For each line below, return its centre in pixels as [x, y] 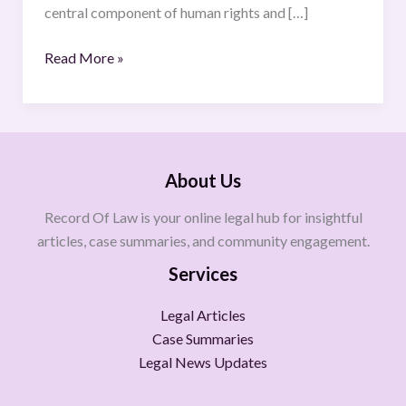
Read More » [84, 57]
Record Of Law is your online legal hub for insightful [203, 217]
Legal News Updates [203, 362]
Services [203, 274]
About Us [203, 180]
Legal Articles [203, 315]
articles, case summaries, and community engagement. [203, 241]
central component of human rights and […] [176, 12]
